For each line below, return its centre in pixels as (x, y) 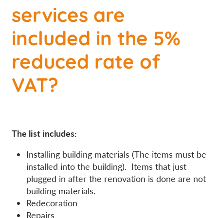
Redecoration (52, 203)
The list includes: (44, 133)
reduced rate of (86, 60)
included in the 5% (96, 36)
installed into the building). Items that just (106, 167)
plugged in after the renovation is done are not (116, 179)
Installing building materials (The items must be (116, 154)
